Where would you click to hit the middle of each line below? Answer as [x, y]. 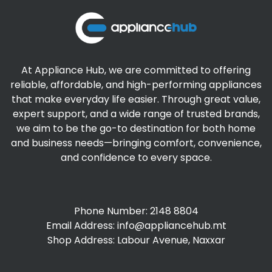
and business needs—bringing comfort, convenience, [136, 143]
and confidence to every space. [136, 158]
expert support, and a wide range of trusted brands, [136, 114]
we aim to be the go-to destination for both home [136, 129]
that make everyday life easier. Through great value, [136, 100]
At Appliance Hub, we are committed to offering [136, 70]
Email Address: [81, 226]
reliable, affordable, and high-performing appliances [136, 85]
